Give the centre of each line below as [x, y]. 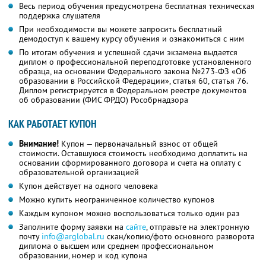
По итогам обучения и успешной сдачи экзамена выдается [128, 53]
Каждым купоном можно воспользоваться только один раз [129, 213]
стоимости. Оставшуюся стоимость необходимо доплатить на [133, 153]
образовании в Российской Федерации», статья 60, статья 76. [134, 81]
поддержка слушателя [60, 16]
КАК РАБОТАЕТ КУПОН [53, 124]
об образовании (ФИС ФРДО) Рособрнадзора [104, 100]
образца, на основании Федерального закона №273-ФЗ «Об [133, 72]
